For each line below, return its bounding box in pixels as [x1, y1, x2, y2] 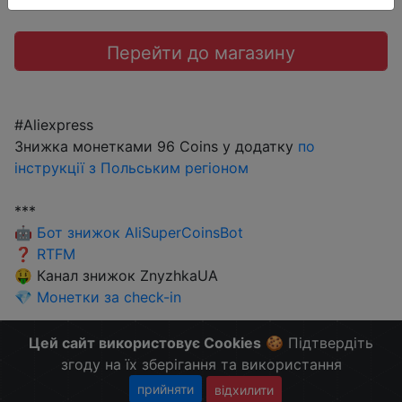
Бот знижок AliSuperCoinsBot [37, 223, 243, 241]
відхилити [214, 382, 274, 398]
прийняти [137, 380, 194, 397]
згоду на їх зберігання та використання [60, 354, 342, 373]
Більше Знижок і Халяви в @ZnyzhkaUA [14, 331, 294, 349]
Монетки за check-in [37, 288, 181, 306]
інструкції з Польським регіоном [14, 159, 249, 177]
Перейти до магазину [107, 42, 295, 64]
